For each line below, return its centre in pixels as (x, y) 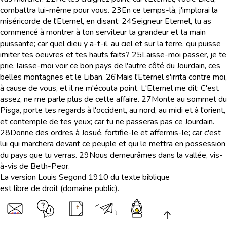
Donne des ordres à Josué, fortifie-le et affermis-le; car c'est (116, 133)
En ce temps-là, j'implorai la (170, 10)
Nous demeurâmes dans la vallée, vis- (156, 155)
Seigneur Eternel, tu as (172, 21)
